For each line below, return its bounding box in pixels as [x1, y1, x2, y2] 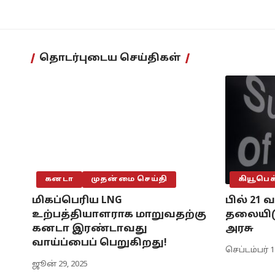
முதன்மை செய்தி [90, 175, 168, 184]
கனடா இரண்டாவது [32, 223, 147, 236]
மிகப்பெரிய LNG [32, 195, 122, 207]
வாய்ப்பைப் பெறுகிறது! [32, 237, 167, 250]
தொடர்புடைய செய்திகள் [39, 52, 181, 65]
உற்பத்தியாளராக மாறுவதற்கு [32, 209, 206, 222]
